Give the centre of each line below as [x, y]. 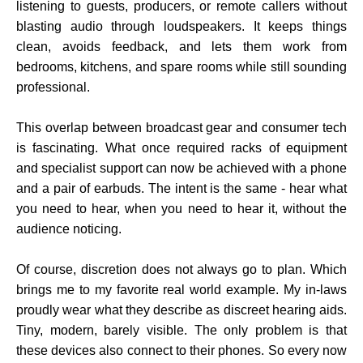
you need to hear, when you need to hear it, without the [181, 209]
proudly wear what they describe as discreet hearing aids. [181, 310]
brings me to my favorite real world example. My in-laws [181, 290]
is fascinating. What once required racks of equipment [181, 148]
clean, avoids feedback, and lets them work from [181, 47]
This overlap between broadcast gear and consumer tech [181, 128]
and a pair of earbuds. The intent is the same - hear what [181, 189]
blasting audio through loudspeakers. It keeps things [181, 27]
